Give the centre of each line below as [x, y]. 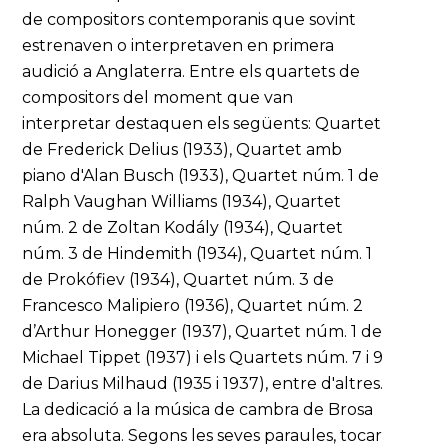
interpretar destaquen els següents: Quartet [202, 123]
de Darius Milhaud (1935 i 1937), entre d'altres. [203, 383]
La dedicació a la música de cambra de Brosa [198, 409]
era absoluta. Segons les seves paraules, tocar [202, 435]
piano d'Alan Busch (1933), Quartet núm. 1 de [201, 175]
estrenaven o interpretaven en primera [178, 45]
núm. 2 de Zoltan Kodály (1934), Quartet [183, 227]
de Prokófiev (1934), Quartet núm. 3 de [178, 279]
